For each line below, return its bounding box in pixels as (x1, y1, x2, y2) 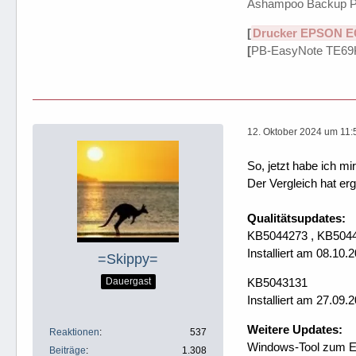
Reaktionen (49, 326, 99, 338)
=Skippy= (98, 250, 158, 267)
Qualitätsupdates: (247, 211, 346, 225)
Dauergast (105, 276, 151, 288)
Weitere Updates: (247, 322, 342, 336)
